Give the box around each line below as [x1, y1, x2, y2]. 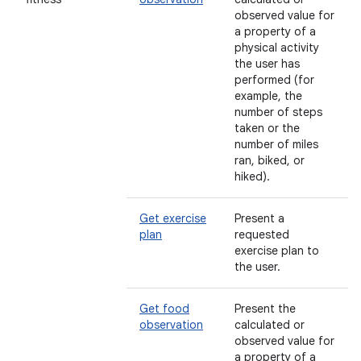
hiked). [234, 169, 270, 184]
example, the [234, 89, 302, 103]
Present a [234, 211, 284, 226]
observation [139, 317, 203, 332]
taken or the [234, 121, 300, 135]
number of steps [234, 105, 322, 119]
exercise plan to [234, 243, 319, 258]
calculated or [234, 317, 305, 332]
